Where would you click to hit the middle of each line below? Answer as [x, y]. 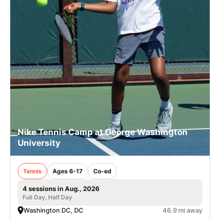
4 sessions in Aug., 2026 [61, 188]
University [39, 143]
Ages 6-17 [68, 171]
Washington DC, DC [54, 210]
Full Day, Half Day [47, 197]
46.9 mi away [182, 210]
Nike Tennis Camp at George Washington [103, 132]
